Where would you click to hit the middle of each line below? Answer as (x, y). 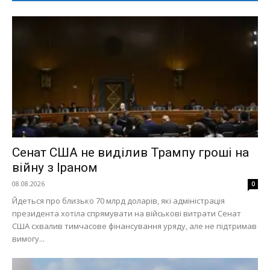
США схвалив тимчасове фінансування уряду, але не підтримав (134, 226)
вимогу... (28, 239)
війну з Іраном (55, 168)
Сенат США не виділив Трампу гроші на (130, 153)
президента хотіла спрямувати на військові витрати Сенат (127, 214)
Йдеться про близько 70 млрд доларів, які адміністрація (118, 201)
